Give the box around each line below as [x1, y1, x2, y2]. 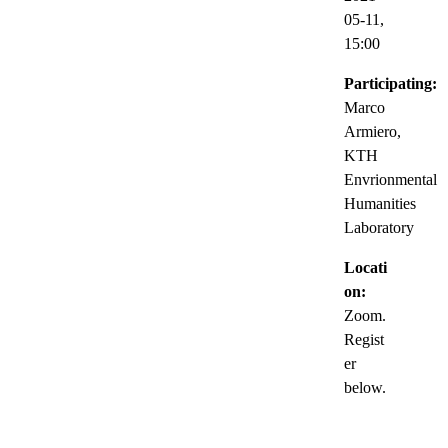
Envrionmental [344, 170, 437, 188]
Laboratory [344, 218, 414, 236]
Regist [344, 330, 384, 348]
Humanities [344, 194, 416, 212]
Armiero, [344, 122, 401, 140]
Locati [344, 258, 387, 276]
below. [344, 378, 386, 396]
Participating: [344, 74, 437, 92]
